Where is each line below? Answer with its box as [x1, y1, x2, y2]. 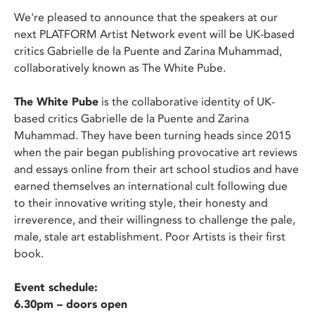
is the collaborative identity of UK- [98, 95, 275, 109]
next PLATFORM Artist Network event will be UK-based [14, 27, 295, 41]
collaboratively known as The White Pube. [14, 61, 226, 75]
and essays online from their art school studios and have [14, 162, 299, 176]
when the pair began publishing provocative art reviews [14, 146, 297, 160]
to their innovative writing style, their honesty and [14, 196, 268, 210]
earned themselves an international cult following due [14, 179, 288, 193]
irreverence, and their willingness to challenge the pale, [14, 213, 295, 227]
